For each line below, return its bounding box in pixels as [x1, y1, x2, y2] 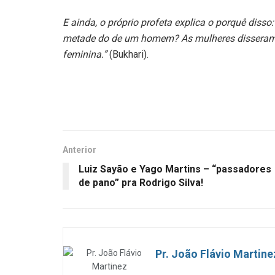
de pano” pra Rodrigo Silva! [79, 177, 203, 189]
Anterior [63, 145, 96, 155]
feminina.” [63, 48, 107, 61]
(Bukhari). [109, 48, 149, 61]
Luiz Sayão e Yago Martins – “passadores [79, 163, 271, 176]
